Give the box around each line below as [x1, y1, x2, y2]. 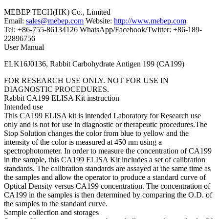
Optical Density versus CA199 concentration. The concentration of [4, 182, 210, 190]
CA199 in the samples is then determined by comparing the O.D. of [4, 191, 212, 199]
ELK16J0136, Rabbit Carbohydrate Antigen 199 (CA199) [4, 60, 184, 68]
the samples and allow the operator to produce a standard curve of [4, 173, 206, 181]
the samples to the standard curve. [4, 199, 108, 208]
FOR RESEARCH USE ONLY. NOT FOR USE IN [4, 76, 169, 85]
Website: [84, 17, 114, 25]
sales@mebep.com [26, 17, 84, 25]
